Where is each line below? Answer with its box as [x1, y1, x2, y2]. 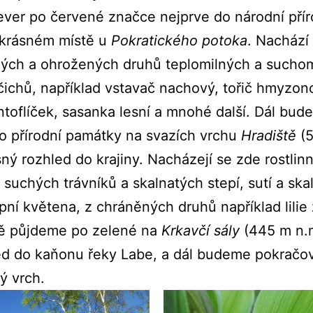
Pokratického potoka [111, 31, 247, 49]
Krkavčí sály [161, 221, 240, 239]
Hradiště [241, 126, 296, 144]
